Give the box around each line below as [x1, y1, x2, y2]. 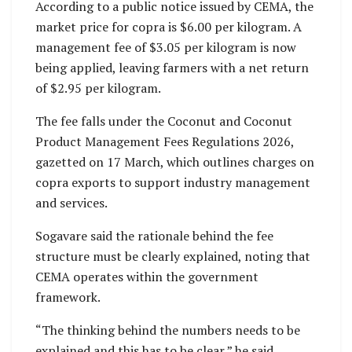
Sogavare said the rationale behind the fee [35, 227, 273, 245]
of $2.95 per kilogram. [35, 79, 161, 97]
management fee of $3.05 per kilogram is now [35, 38, 296, 57]
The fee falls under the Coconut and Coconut [35, 112, 292, 130]
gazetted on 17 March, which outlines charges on [35, 153, 314, 171]
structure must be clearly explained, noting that [35, 247, 310, 266]
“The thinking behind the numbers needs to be [35, 321, 300, 339]
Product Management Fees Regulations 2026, [35, 133, 294, 151]
